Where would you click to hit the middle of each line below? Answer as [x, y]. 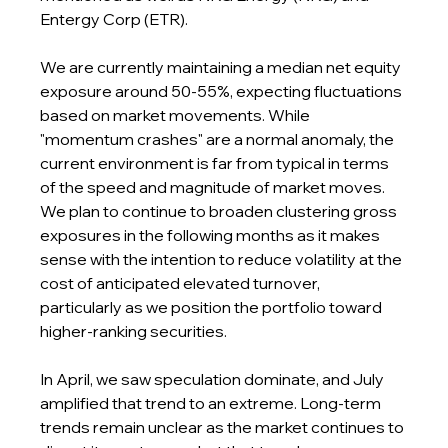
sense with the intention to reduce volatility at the [223, 259]
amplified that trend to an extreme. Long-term [212, 403]
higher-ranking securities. [134, 331]
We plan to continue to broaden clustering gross [220, 211]
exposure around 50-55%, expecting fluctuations [223, 91]
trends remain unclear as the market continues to [224, 427]
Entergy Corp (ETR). [114, 19]
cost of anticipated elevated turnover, [182, 283]
